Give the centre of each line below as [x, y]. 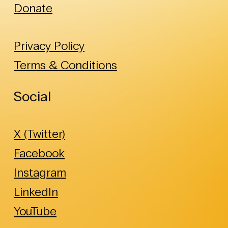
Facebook [39, 153]
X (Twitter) [40, 133]
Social [33, 96]
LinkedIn [36, 191]
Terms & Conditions [66, 65]
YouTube [35, 211]
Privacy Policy [49, 45]
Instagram [40, 172]
